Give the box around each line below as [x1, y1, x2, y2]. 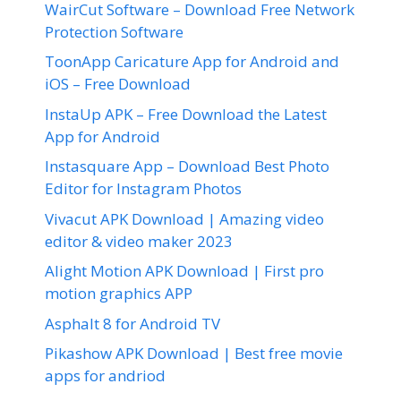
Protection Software [45, 21, 183, 42]
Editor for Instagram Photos [45, 178, 242, 199]
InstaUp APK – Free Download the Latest [45, 103, 327, 124]
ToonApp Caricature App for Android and [45, 51, 339, 72]
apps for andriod [45, 365, 166, 386]
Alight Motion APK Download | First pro [45, 260, 324, 281]
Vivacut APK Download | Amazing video [45, 208, 324, 229]
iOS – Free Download [45, 73, 191, 94]
